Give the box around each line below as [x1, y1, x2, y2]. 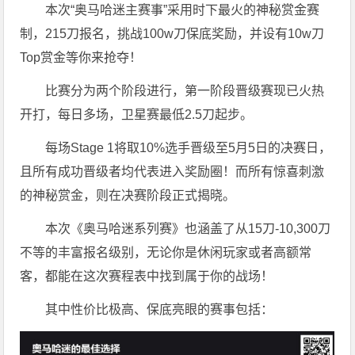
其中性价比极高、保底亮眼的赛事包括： [45, 302, 274, 316]
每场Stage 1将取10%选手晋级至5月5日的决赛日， [45, 140, 332, 155]
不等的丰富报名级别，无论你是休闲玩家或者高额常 [20, 245, 312, 259]
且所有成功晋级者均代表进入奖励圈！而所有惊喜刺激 [20, 164, 325, 178]
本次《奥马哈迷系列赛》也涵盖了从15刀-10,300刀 [45, 221, 331, 235]
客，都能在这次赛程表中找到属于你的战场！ [20, 269, 274, 283]
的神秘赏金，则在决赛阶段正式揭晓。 [20, 188, 236, 202]
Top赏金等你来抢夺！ [20, 50, 143, 64]
